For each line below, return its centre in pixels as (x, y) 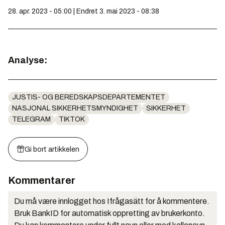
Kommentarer (42, 180)
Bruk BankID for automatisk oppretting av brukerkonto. (109, 213)
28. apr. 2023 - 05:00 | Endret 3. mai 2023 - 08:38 (84, 11)
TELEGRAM (31, 119)
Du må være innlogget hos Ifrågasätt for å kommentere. (112, 201)
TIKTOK (72, 119)
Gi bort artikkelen (52, 149)
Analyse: (28, 60)
